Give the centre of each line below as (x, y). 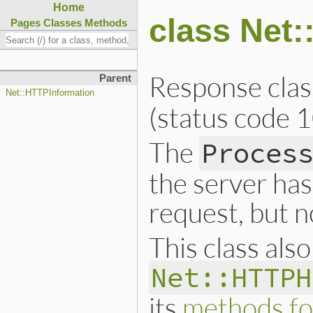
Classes (62, 23)
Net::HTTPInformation (50, 93)
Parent (115, 79)
